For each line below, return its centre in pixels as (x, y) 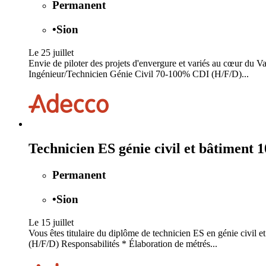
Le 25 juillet (51, 52)
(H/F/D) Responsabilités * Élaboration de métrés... (123, 243)
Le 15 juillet (51, 222)
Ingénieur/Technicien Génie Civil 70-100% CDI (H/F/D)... (139, 74)
